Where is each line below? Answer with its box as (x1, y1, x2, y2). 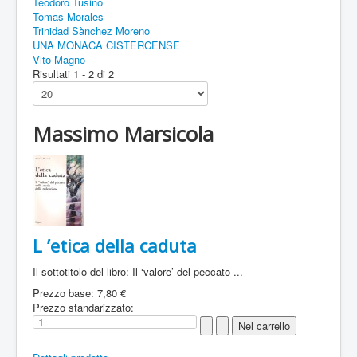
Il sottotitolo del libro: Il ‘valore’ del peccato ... (33, 264, 243, 280)
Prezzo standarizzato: (33, 300, 134, 316)
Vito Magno (33, 52, 85, 68)
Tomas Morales (33, 9, 104, 25)
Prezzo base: (33, 285, 97, 301)
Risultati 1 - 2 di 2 (33, 66, 114, 82)
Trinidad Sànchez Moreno (33, 23, 150, 39)
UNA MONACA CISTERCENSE (33, 37, 180, 53)
